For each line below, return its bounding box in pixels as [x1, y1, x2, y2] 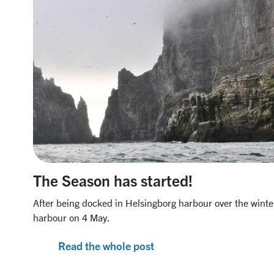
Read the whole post [57, 239, 154, 253]
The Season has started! [33, 171, 193, 190]
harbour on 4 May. [33, 211, 110, 223]
